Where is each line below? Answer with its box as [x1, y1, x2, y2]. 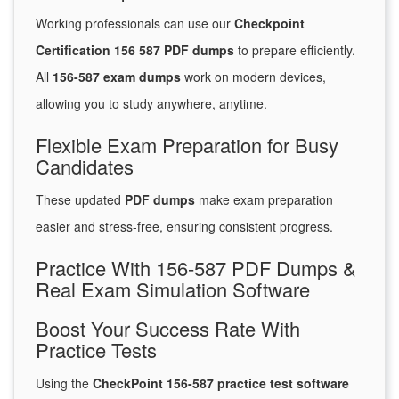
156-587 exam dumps [53, 68, 181, 86]
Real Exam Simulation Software [36, 275, 310, 304]
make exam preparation [195, 191, 333, 209]
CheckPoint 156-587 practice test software [93, 374, 349, 393]
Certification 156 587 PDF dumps [36, 41, 234, 60]
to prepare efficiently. [234, 41, 355, 60]
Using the [36, 374, 93, 393]
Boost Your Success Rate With [36, 314, 300, 343]
